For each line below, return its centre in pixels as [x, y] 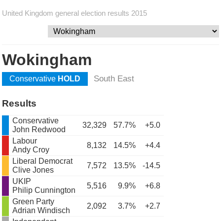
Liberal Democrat [43, 161]
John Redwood [39, 129]
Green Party [34, 202]
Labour [25, 141]
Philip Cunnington [44, 190]
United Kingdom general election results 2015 [75, 13]
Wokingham [47, 60]
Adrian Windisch [41, 210]
